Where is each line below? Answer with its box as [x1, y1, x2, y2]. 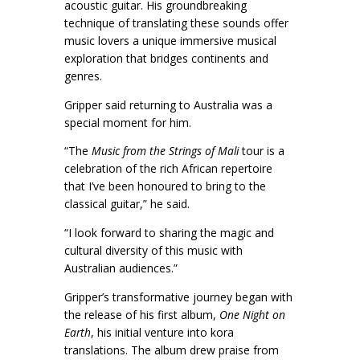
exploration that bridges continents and [64, 50, 268, 66]
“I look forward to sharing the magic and [64, 225, 274, 241]
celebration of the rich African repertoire [64, 161, 272, 177]
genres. [64, 67, 105, 84]
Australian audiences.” [64, 260, 178, 276]
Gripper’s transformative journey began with [64, 288, 292, 305]
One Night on [219, 306, 285, 322]
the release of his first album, [64, 306, 219, 322]
